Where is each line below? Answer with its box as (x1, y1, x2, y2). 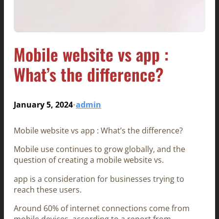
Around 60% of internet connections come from (14, 203, 190, 214)
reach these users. (14, 184, 82, 195)
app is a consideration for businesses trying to (14, 173, 184, 184)
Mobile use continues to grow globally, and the (14, 144, 185, 155)
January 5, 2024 (14, 99, 73, 110)
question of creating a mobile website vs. (14, 154, 164, 166)
